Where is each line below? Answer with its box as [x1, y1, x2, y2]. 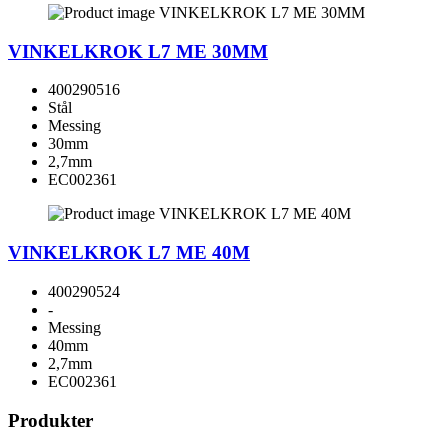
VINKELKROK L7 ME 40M [8, 242, 250, 264]
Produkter [8, 409, 93, 431]
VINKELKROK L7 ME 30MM [8, 40, 268, 62]
